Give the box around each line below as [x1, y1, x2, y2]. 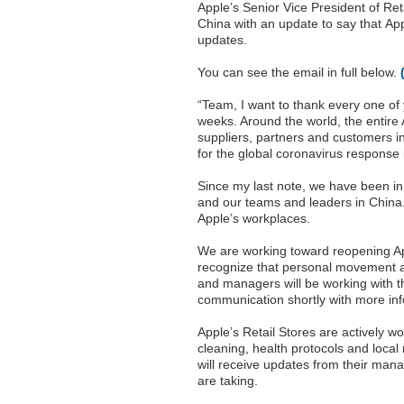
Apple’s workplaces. [197, 211, 310, 225]
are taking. [197, 373, 258, 388]
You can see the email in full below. [197, 65, 400, 79]
